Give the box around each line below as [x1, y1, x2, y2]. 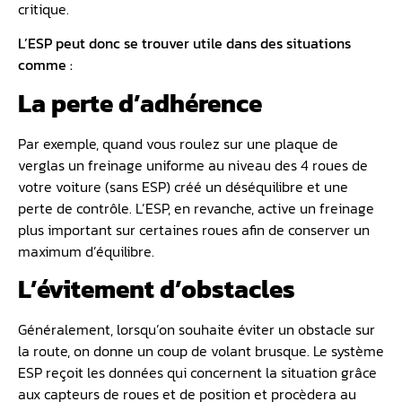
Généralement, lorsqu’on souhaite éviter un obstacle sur [18, 319, 375, 341]
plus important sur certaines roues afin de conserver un [18, 218, 370, 240]
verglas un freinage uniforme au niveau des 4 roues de [18, 153, 368, 176]
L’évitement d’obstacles [18, 270, 301, 309]
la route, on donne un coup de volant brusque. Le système [18, 340, 384, 363]
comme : [18, 54, 73, 76]
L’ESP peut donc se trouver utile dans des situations [18, 32, 351, 55]
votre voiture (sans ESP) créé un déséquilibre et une [18, 175, 348, 197]
